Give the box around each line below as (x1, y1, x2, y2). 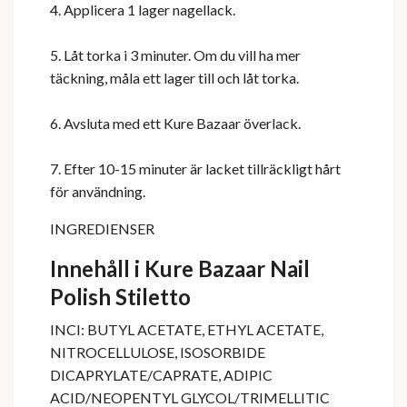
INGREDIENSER (50, 220, 154, 238)
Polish (50, 283, 115, 311)
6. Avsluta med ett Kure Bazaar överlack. (50, 114, 301, 133)
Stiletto (115, 283, 191, 311)
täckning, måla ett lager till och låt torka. (50, 69, 299, 87)
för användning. (50, 183, 145, 201)
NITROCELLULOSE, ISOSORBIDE (50, 343, 265, 362)
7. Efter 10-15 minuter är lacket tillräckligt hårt (50, 160, 341, 178)
